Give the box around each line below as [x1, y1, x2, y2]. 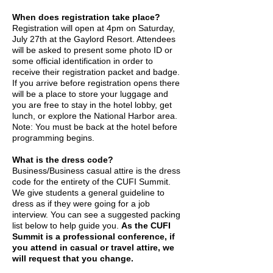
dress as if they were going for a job [12, 199, 150, 208]
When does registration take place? [12, 12, 160, 22]
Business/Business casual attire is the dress [12, 166, 180, 175]
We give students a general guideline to [12, 188, 165, 197]
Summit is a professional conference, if [12, 232, 175, 241]
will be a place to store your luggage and [12, 89, 168, 99]
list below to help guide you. [12, 221, 121, 230]
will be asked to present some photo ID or [12, 45, 172, 55]
